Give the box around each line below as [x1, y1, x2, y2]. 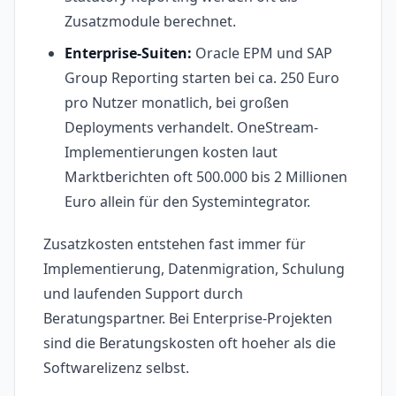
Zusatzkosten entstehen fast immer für [43, 234, 306, 255]
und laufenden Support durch [43, 284, 243, 304]
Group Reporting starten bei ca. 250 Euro [65, 68, 339, 88]
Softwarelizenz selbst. [43, 358, 189, 378]
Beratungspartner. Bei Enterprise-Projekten [43, 308, 332, 329]
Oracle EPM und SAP [192, 43, 332, 64]
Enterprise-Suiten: [65, 43, 192, 64]
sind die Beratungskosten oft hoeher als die [43, 333, 336, 354]
